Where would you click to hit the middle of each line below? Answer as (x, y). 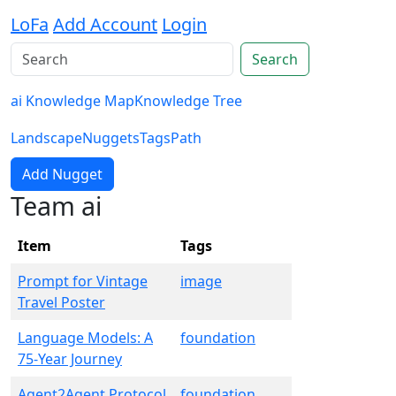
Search (275, 59)
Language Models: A (85, 338)
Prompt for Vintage (83, 281)
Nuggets (111, 138)
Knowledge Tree (188, 101)
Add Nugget (62, 174)
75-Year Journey (70, 359)
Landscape (46, 138)
